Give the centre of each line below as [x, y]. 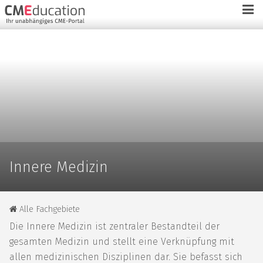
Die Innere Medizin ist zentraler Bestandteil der [114, 226]
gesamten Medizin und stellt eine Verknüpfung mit [122, 241]
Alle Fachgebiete [48, 210]
